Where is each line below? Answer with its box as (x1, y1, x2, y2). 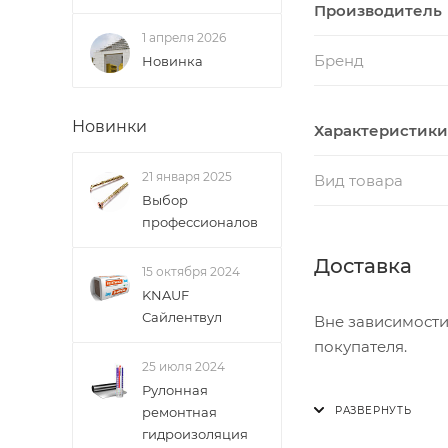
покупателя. (314, 337, 411, 357)
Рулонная (142, 382, 208, 398)
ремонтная (142, 404, 217, 420)
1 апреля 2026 (142, 30, 226, 45)
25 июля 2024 (142, 359, 225, 374)
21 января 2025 (142, 169, 232, 184)
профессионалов (142, 214, 258, 230)
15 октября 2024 (142, 264, 240, 279)
